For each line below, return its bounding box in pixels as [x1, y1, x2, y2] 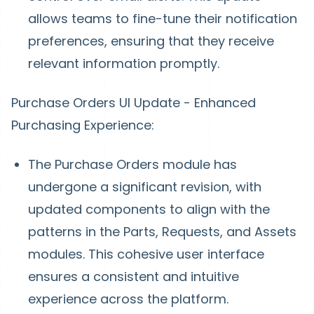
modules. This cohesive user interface [28, 245, 264, 263]
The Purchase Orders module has [28, 156, 237, 173]
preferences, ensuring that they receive [28, 32, 274, 50]
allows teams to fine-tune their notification [28, 10, 297, 27]
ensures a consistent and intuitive [28, 268, 239, 285]
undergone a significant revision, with [28, 178, 261, 196]
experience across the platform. [28, 290, 228, 308]
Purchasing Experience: [11, 116, 154, 134]
